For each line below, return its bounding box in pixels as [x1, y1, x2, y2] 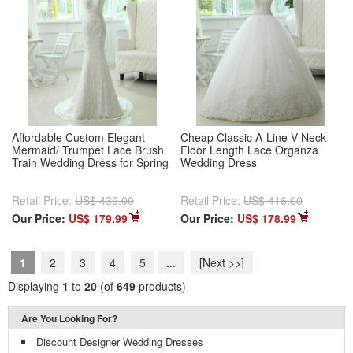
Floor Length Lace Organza [180, 142, 318, 158]
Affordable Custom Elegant [12, 129, 145, 146]
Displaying [8, 278, 62, 295]
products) [136, 278, 186, 295]
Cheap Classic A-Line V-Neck [180, 129, 326, 146]
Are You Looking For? [21, 311, 117, 326]
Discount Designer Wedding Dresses [36, 334, 203, 350]
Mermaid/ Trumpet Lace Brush [12, 142, 164, 158]
